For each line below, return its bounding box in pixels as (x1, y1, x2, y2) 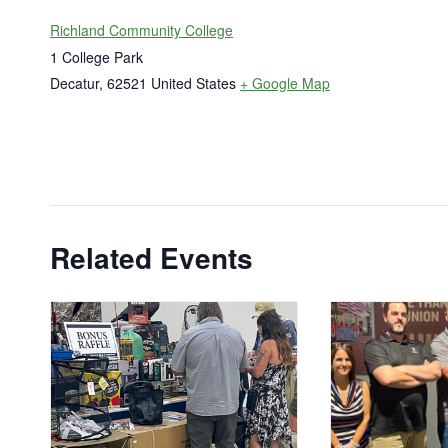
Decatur (50, 73, 99, 94)
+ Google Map (240, 73, 330, 94)
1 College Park (50, 47, 143, 68)
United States (151, 73, 236, 94)
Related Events (50, 237, 253, 279)
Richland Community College (50, 20, 233, 41)
